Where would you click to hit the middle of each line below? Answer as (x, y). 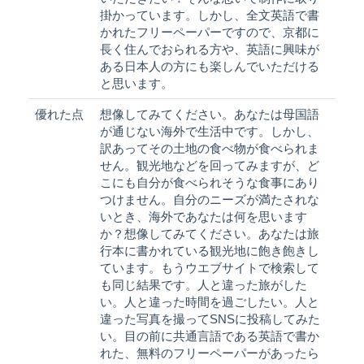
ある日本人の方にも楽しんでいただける (210, 66)
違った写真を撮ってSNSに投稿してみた (210, 318)
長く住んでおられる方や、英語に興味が (210, 49)
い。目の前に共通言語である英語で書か (210, 336)
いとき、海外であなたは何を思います (204, 216)
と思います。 (136, 83)
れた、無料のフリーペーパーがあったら (210, 353)
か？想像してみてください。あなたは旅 (210, 233)
